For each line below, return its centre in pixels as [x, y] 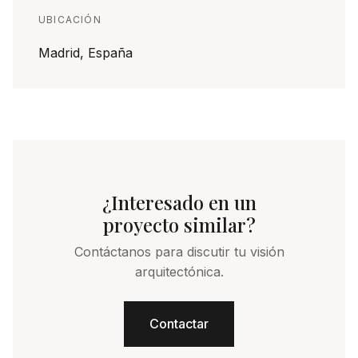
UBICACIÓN [70, 19]
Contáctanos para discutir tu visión [179, 251]
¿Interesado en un [179, 202]
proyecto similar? [179, 224]
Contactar [179, 323]
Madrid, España [86, 52]
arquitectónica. [179, 271]
